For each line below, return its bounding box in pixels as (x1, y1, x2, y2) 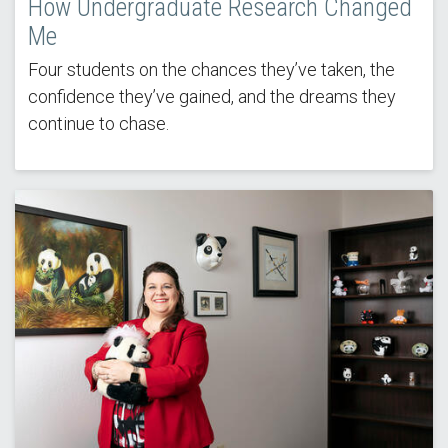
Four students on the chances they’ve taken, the (27, 59, 395, 81)
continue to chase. (27, 113, 169, 135)
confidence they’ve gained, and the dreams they (27, 86, 396, 108)
